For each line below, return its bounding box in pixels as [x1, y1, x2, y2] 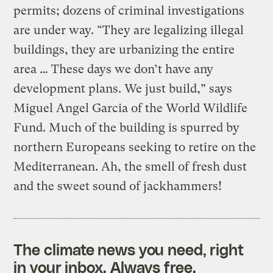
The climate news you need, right [13, 239, 244, 258]
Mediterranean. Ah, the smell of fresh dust [13, 159, 247, 174]
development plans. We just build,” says [13, 81, 233, 96]
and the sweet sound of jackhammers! [13, 179, 222, 193]
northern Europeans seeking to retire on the [13, 140, 257, 154]
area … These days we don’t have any [13, 62, 214, 76]
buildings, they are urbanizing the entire [13, 42, 235, 57]
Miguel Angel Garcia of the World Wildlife [13, 101, 248, 115]
